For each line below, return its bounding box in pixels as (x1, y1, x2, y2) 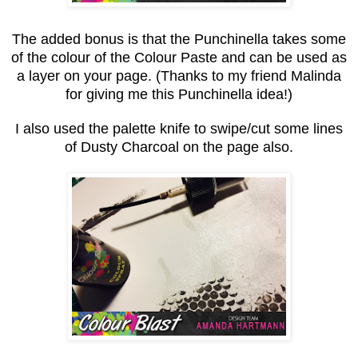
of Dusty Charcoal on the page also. (65, 138, 293, 155)
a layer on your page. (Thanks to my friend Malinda (17, 67, 341, 84)
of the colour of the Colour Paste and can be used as (11, 49, 347, 66)
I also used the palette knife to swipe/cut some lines (15, 120, 343, 137)
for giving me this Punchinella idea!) (66, 86, 292, 102)
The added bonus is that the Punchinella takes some (12, 30, 346, 47)
